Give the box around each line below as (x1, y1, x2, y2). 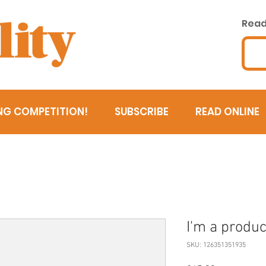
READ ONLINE (195, 104, 259, 119)
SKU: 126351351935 (186, 241, 246, 249)
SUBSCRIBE (115, 104, 169, 119)
